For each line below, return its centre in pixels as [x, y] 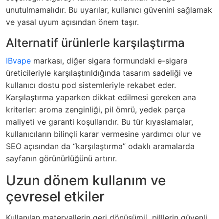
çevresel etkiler [55, 196]
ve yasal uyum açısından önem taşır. [72, 22]
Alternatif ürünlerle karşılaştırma [95, 43]
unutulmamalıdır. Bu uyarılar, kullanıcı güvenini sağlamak [109, 10]
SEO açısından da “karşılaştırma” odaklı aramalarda [100, 146]
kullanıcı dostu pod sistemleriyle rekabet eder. [91, 85]
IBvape [18, 60]
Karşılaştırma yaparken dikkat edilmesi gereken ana [101, 97]
